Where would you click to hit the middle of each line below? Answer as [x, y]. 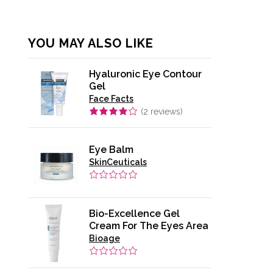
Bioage [105, 238]
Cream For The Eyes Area [149, 225]
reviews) [165, 111]
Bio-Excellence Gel [134, 213]
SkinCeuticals [118, 162]
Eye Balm [111, 150]
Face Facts [111, 98]
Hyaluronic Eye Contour [145, 74]
